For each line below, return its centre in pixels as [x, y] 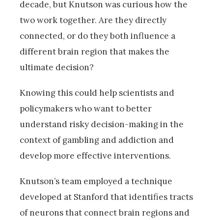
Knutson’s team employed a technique [96, 181]
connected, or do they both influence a [97, 36]
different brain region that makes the [95, 52]
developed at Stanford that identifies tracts [106, 197]
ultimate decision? [57, 68]
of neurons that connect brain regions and [105, 213]
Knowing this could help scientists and [97, 93]
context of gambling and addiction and [97, 140]
